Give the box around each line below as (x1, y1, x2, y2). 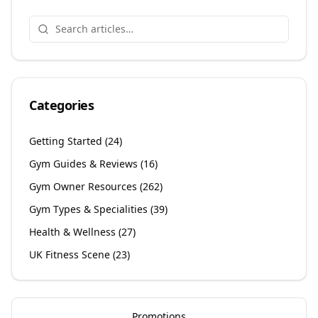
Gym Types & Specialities (29, 202, 148, 216)
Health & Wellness (29, 225, 116, 239)
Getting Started (29, 134, 102, 148)
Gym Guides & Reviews (29, 157, 138, 171)
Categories (29, 97, 94, 114)
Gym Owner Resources (29, 180, 137, 194)
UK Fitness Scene (29, 248, 110, 262)
